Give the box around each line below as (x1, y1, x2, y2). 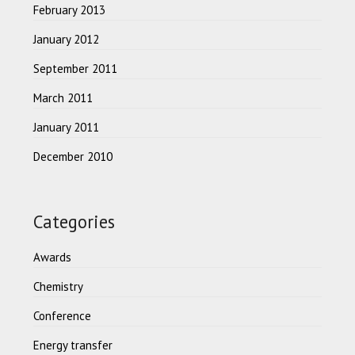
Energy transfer (33, 337, 113, 353)
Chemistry (33, 278, 84, 294)
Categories (33, 209, 116, 233)
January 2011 (33, 119, 100, 135)
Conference (33, 307, 92, 323)
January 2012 (33, 31, 100, 47)
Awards (33, 249, 72, 265)
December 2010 (33, 148, 113, 164)
